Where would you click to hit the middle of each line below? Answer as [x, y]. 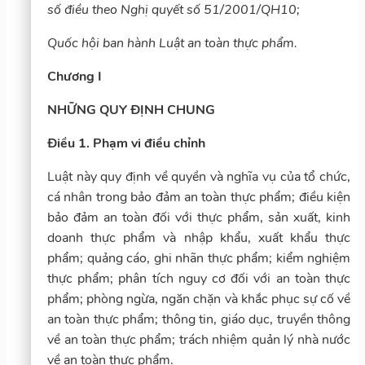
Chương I [75, 76]
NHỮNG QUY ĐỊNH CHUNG [131, 110]
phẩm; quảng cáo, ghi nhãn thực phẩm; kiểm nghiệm [199, 258]
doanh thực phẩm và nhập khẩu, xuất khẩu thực [199, 237]
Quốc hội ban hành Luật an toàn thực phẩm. [172, 43]
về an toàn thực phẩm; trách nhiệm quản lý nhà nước [199, 339]
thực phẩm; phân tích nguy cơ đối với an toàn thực [199, 278]
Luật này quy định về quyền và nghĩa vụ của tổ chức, [199, 176]
